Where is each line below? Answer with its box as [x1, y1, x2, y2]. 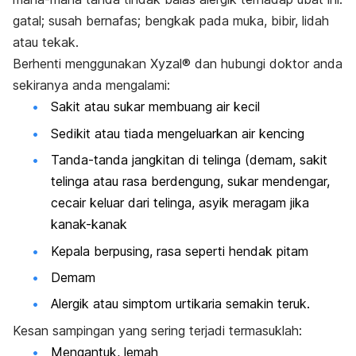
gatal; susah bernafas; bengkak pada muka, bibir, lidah [13, 13, 329, 29]
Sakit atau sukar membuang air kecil [51, 99, 260, 115]
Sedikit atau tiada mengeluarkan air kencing [51, 125, 304, 141]
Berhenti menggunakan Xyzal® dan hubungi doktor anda [13, 56, 342, 72]
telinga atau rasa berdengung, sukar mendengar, [51, 173, 330, 190]
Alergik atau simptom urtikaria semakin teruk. [51, 296, 310, 312]
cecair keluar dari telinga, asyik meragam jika [51, 195, 309, 211]
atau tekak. [13, 34, 79, 51]
